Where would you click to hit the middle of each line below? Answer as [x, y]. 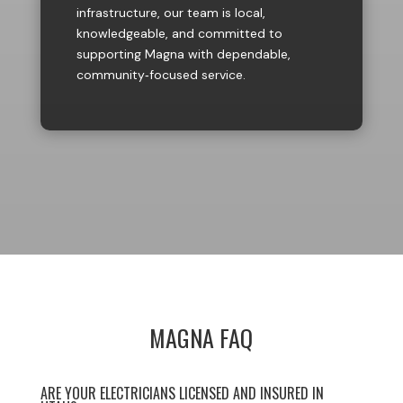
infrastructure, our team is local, [170, 13]
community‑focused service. [161, 75]
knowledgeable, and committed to [179, 33]
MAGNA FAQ [201, 338]
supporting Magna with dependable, [183, 54]
